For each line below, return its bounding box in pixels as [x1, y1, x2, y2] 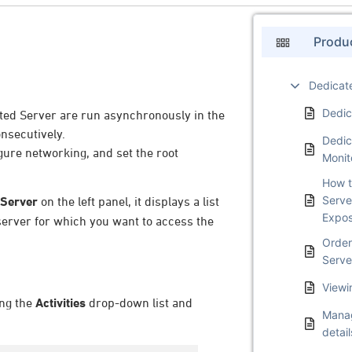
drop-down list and [86, 295, 192, 310]
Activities [35, 295, 86, 310]
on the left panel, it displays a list [38, 194, 219, 209]
